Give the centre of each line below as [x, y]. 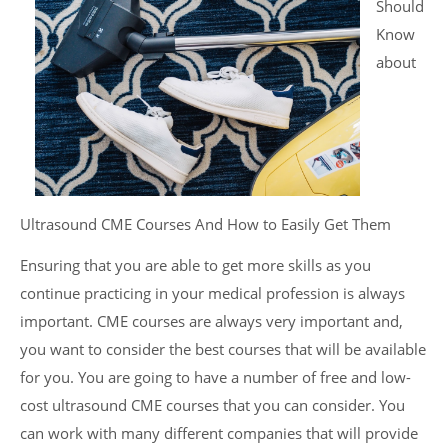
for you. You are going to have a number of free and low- [215, 378]
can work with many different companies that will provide [219, 434]
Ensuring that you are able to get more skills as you [195, 266]
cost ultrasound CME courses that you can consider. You [212, 406]
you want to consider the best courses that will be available [223, 350]
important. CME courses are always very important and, [211, 322]
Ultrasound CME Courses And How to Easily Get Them [205, 225]
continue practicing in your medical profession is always [212, 294]
